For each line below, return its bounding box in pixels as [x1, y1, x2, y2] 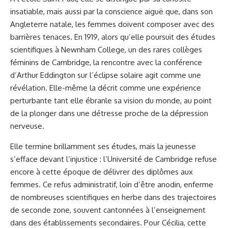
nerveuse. [10, 121, 44, 131]
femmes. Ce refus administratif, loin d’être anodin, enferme [10, 180, 213, 189]
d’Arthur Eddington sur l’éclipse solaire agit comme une [10, 70, 201, 80]
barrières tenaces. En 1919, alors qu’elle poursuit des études [10, 32, 215, 42]
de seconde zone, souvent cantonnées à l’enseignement [10, 205, 206, 215]
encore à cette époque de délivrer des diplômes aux [10, 167, 193, 177]
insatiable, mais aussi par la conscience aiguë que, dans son [10, 7, 213, 16]
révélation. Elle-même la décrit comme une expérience [10, 83, 201, 93]
